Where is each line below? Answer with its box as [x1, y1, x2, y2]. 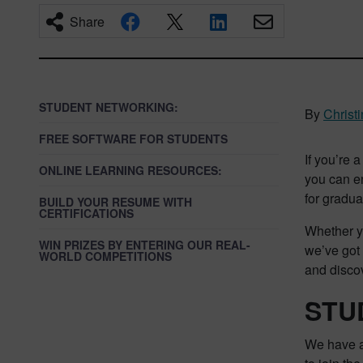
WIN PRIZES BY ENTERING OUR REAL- [39, 237, 250, 253]
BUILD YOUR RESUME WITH [39, 194, 192, 210]
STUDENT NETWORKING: [39, 99, 178, 115]
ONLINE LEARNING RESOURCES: [39, 162, 222, 178]
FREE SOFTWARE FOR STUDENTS [39, 130, 228, 147]
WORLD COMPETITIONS [39, 248, 172, 264]
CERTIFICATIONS [39, 205, 134, 221]
